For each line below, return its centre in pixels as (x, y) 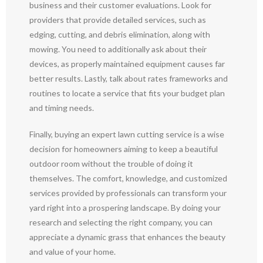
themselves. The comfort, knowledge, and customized (128, 178)
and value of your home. (73, 252)
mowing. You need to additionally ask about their (118, 49)
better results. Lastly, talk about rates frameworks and (129, 78)
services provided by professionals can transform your (128, 193)
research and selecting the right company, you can (121, 222)
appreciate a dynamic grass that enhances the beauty (127, 237)
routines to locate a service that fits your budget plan (127, 93)
